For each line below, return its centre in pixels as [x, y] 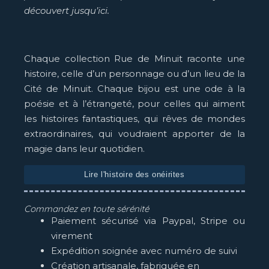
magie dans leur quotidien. [84, 149]
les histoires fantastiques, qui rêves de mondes [134, 119]
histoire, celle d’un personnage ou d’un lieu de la [134, 74]
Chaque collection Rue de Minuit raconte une [134, 59]
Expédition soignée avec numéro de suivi [144, 250]
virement [72, 235]
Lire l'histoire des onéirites [134, 175]
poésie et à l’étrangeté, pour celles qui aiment [134, 104]
